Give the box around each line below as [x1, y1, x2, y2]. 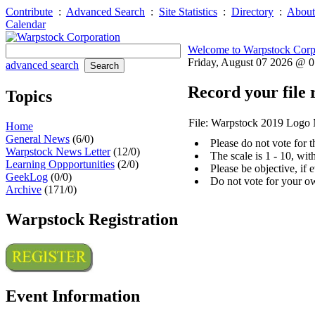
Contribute [6, 6, 53, 18]
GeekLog [6, 170, 48, 183]
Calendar [6, 18, 46, 30]
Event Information [6, 286, 140, 305]
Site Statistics [159, 6, 217, 18]
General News [6, 132, 70, 145]
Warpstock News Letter [6, 145, 110, 157]
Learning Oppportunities [6, 157, 115, 170]
